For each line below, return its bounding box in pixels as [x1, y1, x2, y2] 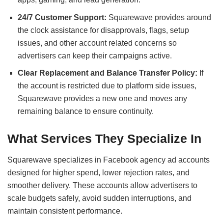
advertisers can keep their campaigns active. [17, 51, 172, 60]
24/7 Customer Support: [17, 13, 109, 22]
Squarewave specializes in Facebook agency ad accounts [7, 155, 210, 164]
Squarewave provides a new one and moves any [17, 94, 187, 103]
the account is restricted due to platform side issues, [17, 82, 196, 90]
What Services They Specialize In [7, 132, 201, 146]
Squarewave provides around [108, 13, 211, 22]
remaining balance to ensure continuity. [17, 107, 154, 116]
